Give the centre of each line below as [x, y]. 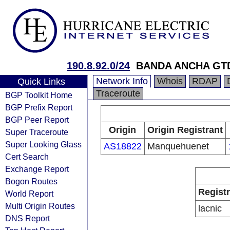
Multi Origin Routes [40, 206]
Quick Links [41, 82]
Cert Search [27, 157]
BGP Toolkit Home [39, 95]
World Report [29, 194]
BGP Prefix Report [39, 107]
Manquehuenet [178, 146]
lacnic [210, 208]
